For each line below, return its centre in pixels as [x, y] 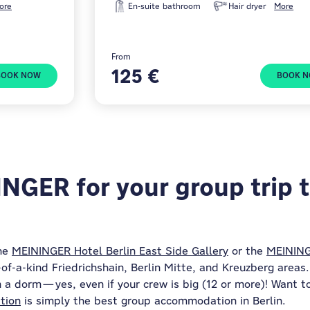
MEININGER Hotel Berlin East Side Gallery [120, 250]
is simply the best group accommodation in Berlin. [153, 300]
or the [247, 250]
